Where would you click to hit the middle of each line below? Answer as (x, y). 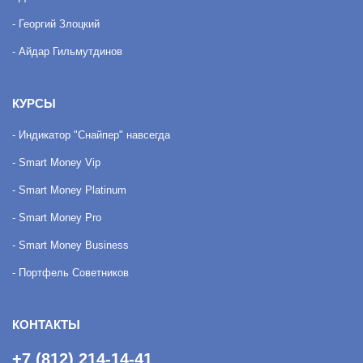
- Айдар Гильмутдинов (67, 52)
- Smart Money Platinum (69, 190)
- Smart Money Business (70, 246)
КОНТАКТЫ (46, 325)
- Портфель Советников (70, 273)
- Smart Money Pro (57, 218)
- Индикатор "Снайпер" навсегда (91, 135)
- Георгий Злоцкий (56, 24)
